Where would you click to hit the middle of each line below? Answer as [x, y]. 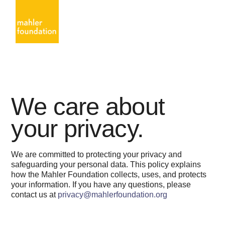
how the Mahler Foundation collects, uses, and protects [109, 175]
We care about [88, 106]
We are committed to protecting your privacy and [97, 154]
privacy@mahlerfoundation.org [113, 195]
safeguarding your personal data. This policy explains [106, 164]
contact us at [35, 195]
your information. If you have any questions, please [101, 185]
